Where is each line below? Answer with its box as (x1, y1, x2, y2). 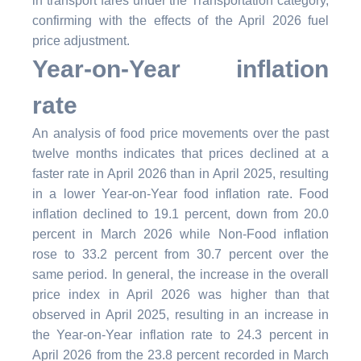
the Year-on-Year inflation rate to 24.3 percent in (32, 327, 329, 342)
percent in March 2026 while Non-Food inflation (32, 226, 329, 241)
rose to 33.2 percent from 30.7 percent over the (32, 247, 329, 261)
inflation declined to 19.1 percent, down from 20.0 (32, 206, 329, 221)
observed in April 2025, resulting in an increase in (32, 307, 329, 322)
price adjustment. (32, 33, 130, 48)
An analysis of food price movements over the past (32, 126, 329, 140)
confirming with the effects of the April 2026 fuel (32, 13, 329, 27)
